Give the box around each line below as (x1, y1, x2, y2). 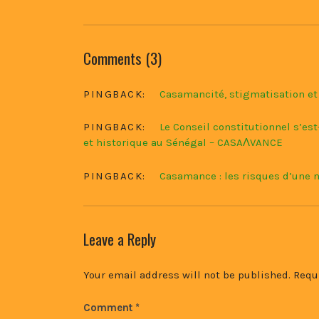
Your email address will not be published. (83, 268, 291, 282)
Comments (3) (83, 46, 162, 69)
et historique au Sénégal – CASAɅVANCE (83, 136, 283, 150)
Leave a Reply (83, 227, 156, 250)
